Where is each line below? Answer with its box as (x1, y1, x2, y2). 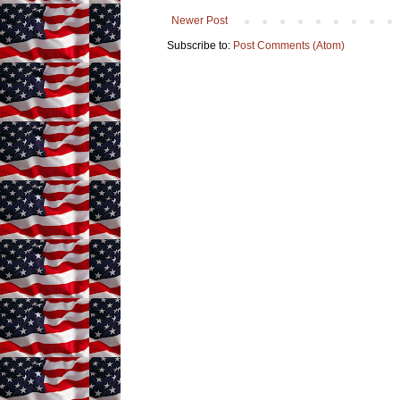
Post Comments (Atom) (232, 38, 345, 52)
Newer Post (171, 13, 228, 27)
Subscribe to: (166, 38, 233, 52)
